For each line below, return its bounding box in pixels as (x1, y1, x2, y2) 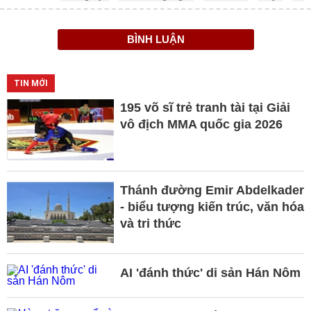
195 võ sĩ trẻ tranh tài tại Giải (119, 101, 290, 115)
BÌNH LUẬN (126, 33, 185, 46)
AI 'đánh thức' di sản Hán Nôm (119, 266, 301, 280)
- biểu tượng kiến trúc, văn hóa (119, 200, 304, 215)
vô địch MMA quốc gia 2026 (119, 117, 283, 132)
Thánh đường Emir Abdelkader (119, 183, 304, 198)
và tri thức (119, 217, 181, 231)
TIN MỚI (14, 78, 48, 89)
